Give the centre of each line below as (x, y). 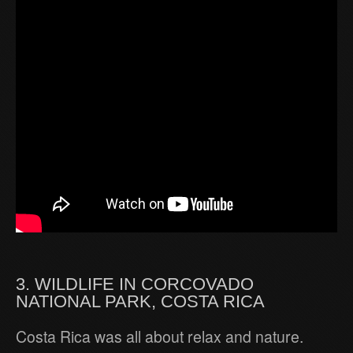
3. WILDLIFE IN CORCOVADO (135, 284)
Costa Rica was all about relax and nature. (160, 337)
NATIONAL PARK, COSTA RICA (140, 302)
